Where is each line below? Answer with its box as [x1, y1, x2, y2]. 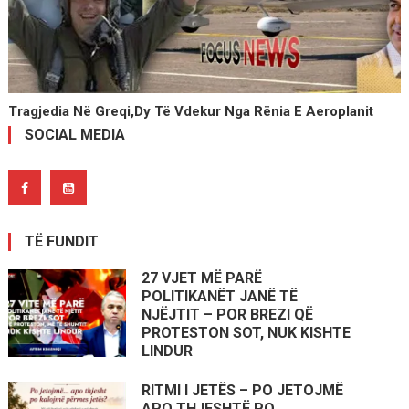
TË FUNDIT [24, 232, 99, 250]
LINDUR [142, 341, 194, 360]
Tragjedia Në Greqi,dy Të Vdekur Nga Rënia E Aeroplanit [8, 102, 374, 120]
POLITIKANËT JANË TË [142, 287, 299, 305]
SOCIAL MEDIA [24, 125, 125, 143]
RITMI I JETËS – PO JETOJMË [142, 381, 344, 399]
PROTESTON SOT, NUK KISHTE [142, 323, 351, 341]
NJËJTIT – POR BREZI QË [142, 305, 314, 323]
